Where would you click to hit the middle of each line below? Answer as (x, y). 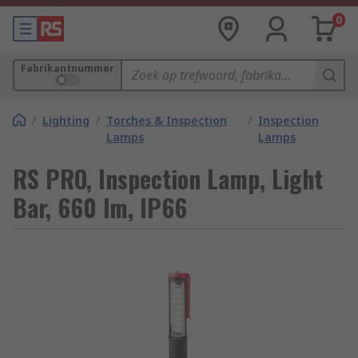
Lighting (66, 120)
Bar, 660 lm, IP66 (100, 207)
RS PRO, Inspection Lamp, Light (168, 179)
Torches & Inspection (167, 120)
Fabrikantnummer (68, 68)
